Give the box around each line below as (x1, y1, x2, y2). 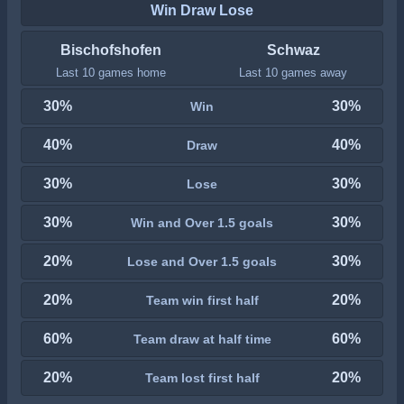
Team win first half (145, 292, 259, 308)
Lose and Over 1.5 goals (127, 253, 277, 269)
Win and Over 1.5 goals (131, 215, 273, 230)
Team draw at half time (133, 331, 271, 346)
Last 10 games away (239, 66, 348, 79)
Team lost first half (144, 370, 260, 385)
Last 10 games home (55, 66, 166, 79)
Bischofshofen (60, 42, 161, 58)
